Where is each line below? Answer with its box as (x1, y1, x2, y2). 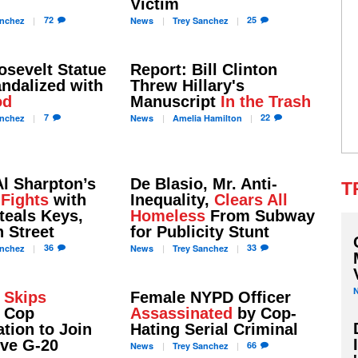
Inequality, (129, 190, 214, 209)
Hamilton (201, 112, 242, 124)
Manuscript (129, 93, 221, 110)
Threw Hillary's (129, 77, 245, 94)
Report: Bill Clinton (129, 61, 277, 78)
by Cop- (232, 304, 296, 322)
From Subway (205, 206, 315, 225)
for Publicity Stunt (129, 222, 269, 241)
